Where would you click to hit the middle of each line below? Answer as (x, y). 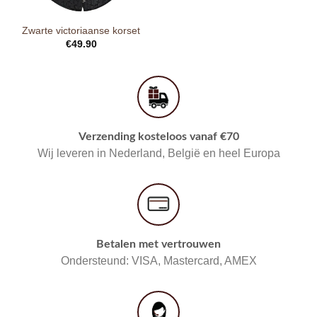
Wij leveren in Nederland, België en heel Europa (158, 154)
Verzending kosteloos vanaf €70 (158, 137)
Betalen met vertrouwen (158, 244)
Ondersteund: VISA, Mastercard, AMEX (158, 261)
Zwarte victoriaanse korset (81, 31)
